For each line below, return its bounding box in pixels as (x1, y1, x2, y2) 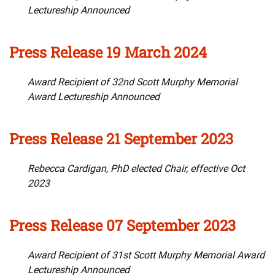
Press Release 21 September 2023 (9, 129, 233, 149)
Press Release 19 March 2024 (9, 42, 207, 63)
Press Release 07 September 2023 (9, 215, 236, 236)
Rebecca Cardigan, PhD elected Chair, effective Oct (28, 163, 245, 175)
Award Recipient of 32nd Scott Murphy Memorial (28, 76, 238, 88)
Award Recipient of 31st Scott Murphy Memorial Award (28, 249, 265, 261)
